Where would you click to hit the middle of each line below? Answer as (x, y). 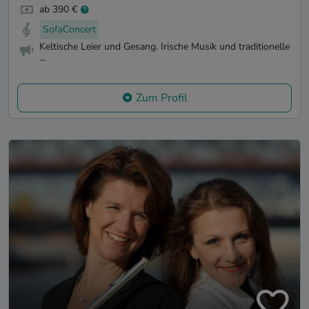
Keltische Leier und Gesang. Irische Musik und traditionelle (165, 46)
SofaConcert (69, 30)
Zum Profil (161, 98)
